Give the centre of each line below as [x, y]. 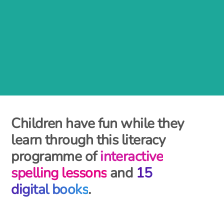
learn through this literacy [88, 140]
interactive [131, 157]
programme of [56, 157]
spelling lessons [59, 173]
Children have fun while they [97, 124]
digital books [50, 190]
